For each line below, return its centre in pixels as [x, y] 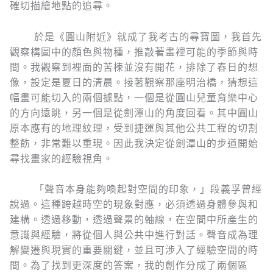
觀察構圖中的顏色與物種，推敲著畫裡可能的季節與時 [134, 52]
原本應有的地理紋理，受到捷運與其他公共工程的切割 [134, 128]
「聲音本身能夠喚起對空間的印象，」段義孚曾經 [136, 190]
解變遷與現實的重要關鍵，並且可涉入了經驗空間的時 [134, 250]
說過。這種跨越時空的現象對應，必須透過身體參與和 [134, 205]
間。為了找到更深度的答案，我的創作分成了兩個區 [129, 266]
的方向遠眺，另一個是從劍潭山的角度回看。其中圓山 [134, 113]
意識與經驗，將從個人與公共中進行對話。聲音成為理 [134, 235]
